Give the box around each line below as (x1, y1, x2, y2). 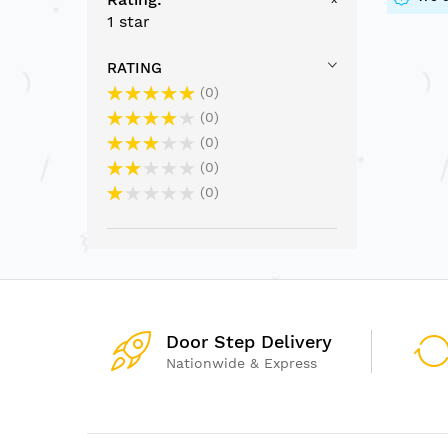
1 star (107, 11, 150, 31)
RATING (107, 58, 162, 77)
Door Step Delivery (166, 330, 332, 352)
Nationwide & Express (166, 354, 317, 371)
